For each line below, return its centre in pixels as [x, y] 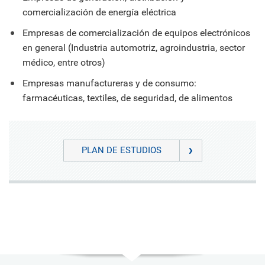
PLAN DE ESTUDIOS [121, 150]
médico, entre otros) [64, 62]
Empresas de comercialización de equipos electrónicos [136, 33]
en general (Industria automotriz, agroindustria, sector [134, 47]
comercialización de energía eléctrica [99, 12]
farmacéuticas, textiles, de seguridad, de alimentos [127, 98]
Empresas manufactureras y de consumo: [109, 83]
